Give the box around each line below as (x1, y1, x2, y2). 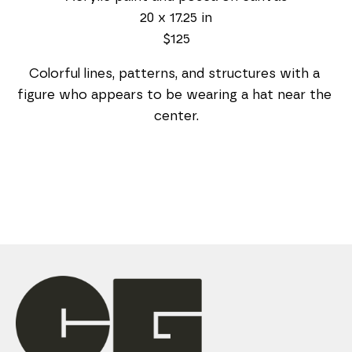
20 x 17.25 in (140, 10, 212, 24)
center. (153, 108, 199, 123)
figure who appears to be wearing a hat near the (16, 87, 332, 101)
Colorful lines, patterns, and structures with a (28, 66, 320, 80)
